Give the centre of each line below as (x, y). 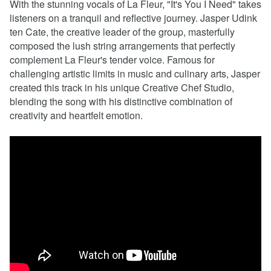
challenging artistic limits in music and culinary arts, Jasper (135, 74)
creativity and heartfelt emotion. (76, 116)
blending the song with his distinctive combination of (121, 102)
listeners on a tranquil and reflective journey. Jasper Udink (133, 18)
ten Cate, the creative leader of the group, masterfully (122, 32)
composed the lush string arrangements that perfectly (122, 46)
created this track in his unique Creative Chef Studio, (122, 88)
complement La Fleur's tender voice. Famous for (112, 60)
